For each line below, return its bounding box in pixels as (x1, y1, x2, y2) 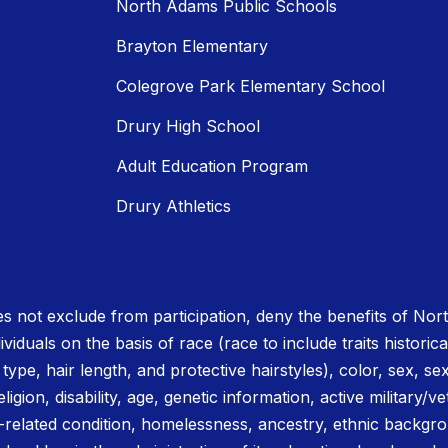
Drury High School (116, 116, 260, 137)
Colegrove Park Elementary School (116, 76, 385, 97)
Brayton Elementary (116, 36, 268, 57)
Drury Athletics (116, 196, 231, 217)
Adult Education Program (116, 156, 308, 177)
